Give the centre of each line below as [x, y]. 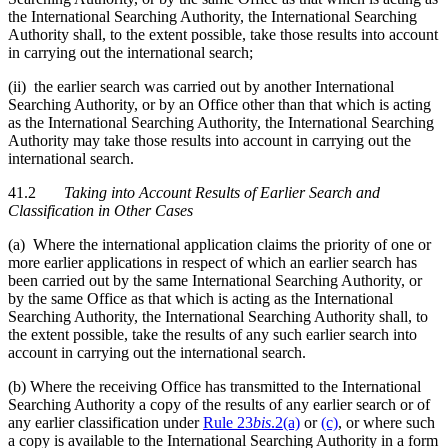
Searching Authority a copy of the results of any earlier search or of [219, 404]
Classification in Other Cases [100, 210]
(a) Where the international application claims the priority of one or [219, 244]
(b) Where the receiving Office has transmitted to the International [214, 386]
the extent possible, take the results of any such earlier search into [212, 334]
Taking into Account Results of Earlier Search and [222, 192]
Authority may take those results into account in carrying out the [209, 140]
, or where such [386, 422]
